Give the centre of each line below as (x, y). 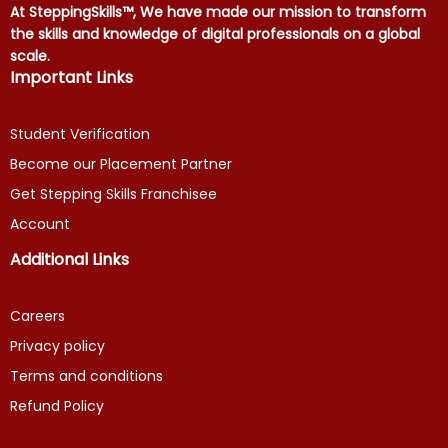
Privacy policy (57, 346)
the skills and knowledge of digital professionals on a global (215, 34)
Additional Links (69, 259)
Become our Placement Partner (121, 164)
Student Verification (80, 134)
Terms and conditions (86, 376)
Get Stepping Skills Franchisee (113, 194)
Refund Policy (57, 406)
